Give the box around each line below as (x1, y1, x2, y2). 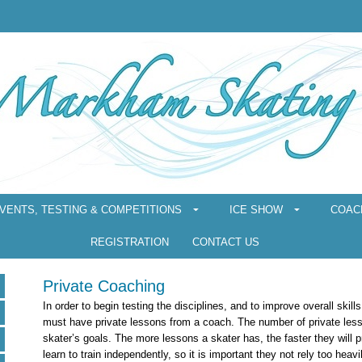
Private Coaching (43, 276, 165, 295)
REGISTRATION (90, 236, 169, 248)
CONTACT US (192, 236, 259, 248)
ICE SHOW (229, 204, 283, 216)
